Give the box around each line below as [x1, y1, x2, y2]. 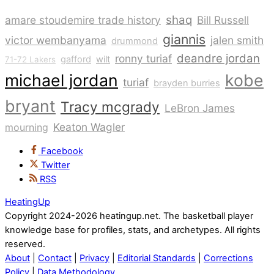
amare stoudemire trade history [5, 13, 161, 27]
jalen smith [210, 34, 264, 47]
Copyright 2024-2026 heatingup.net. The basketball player [5, 210, 253, 222]
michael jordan [5, 70, 118, 91]
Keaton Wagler [53, 120, 125, 134]
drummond [111, 35, 158, 47]
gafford [61, 54, 91, 65]
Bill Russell [197, 13, 249, 27]
